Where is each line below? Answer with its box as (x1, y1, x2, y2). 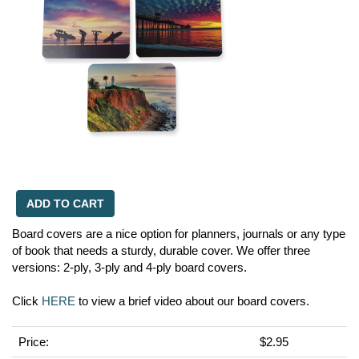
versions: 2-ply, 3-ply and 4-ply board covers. (12, 260, 247, 274)
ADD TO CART (26, 197, 104, 210)
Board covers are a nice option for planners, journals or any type (12, 227, 345, 240)
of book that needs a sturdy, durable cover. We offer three (12, 244, 310, 257)
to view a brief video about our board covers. (75, 294, 309, 308)
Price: (18, 335, 49, 349)
